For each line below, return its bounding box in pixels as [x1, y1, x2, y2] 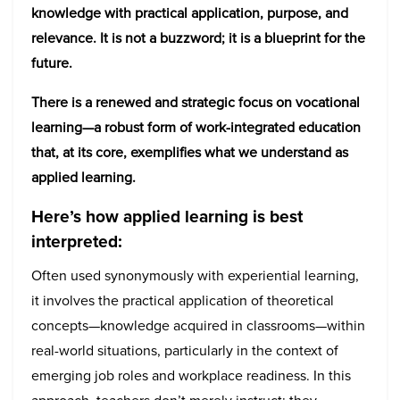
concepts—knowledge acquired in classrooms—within [31, 314, 365, 336]
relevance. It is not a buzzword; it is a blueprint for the [31, 28, 365, 48]
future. [31, 53, 72, 73]
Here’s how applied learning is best [31, 204, 303, 229]
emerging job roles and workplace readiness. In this [31, 364, 351, 386]
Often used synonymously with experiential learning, [31, 264, 359, 286]
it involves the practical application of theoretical [31, 289, 334, 311]
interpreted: [31, 229, 122, 254]
